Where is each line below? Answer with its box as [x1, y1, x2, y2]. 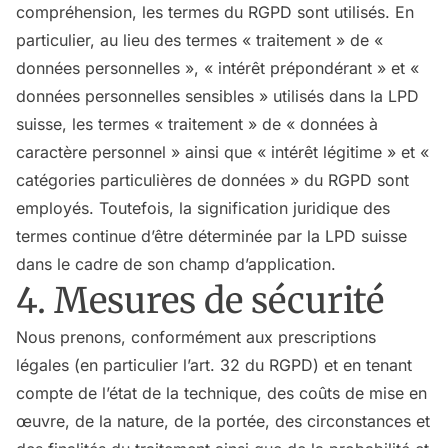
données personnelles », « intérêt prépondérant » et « [16, 58, 419, 78]
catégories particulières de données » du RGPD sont [16, 170, 409, 190]
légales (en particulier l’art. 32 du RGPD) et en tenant [16, 355, 412, 375]
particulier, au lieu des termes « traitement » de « [16, 30, 383, 50]
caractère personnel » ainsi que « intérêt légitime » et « [16, 142, 429, 162]
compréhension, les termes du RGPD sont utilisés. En [16, 2, 414, 22]
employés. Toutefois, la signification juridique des [16, 198, 390, 218]
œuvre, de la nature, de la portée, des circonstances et [16, 411, 430, 431]
